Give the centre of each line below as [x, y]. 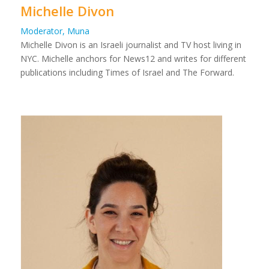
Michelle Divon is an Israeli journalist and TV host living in [131, 44]
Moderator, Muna [55, 31]
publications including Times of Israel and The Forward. [127, 72]
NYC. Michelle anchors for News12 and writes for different [133, 58]
